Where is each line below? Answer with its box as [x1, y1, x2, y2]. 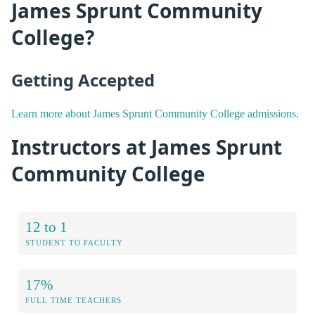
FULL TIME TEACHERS [25, 296, 122, 305]
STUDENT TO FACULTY [25, 238, 123, 247]
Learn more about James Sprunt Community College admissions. [11, 107, 299, 120]
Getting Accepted [11, 68, 155, 92]
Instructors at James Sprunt [11, 133, 282, 160]
